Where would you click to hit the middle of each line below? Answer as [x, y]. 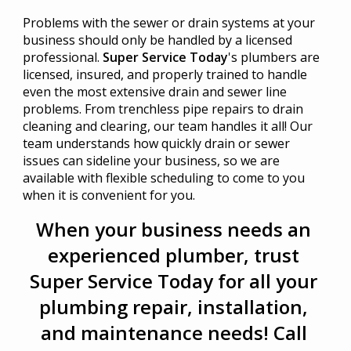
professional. [62, 57]
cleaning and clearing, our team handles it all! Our [167, 126]
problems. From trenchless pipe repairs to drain [163, 109]
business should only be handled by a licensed [157, 40]
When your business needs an [174, 229]
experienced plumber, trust [174, 255]
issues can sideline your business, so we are [151, 160]
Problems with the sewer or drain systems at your [168, 22]
